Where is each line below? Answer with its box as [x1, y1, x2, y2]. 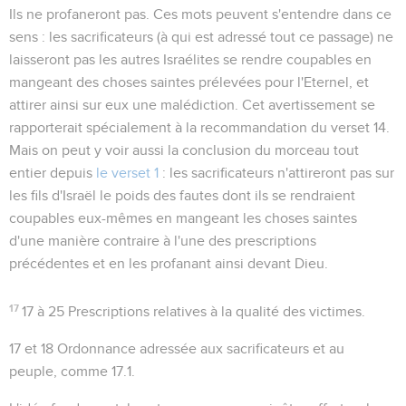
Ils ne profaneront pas [9, 6, 146, 22]
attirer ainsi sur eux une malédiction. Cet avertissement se [9, 97, 375, 112]
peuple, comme [9, 363, 111, 379]
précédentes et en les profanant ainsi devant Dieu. [9, 256, 328, 271]
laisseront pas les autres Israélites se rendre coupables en [9, 52, 372, 67]
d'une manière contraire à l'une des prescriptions [9, 233, 316, 248]
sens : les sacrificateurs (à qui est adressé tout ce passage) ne [9, 29, 393, 44]
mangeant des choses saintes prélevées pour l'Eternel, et [9, 74, 369, 90]
